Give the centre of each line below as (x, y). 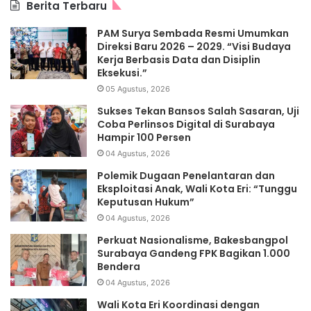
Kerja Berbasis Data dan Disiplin (179, 60)
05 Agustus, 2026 (138, 89)
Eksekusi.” (122, 73)
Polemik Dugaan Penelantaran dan (186, 176)
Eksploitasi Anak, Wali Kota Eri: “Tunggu (197, 189)
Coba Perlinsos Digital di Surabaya (186, 125)
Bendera (119, 267)
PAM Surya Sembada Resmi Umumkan (193, 34)
